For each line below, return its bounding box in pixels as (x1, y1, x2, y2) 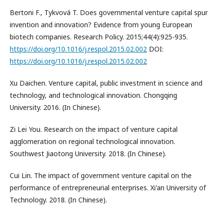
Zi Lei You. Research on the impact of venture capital (10, 125, 178, 134)
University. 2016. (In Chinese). (10, 103, 101, 112)
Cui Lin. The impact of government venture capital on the (10, 171, 192, 181)
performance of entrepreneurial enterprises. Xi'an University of (10, 183, 206, 193)
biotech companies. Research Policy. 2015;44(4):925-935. (10, 32, 188, 42)
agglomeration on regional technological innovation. (10, 137, 175, 146)
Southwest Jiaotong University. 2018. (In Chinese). (10, 149, 166, 159)
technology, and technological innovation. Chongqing (10, 91, 177, 100)
